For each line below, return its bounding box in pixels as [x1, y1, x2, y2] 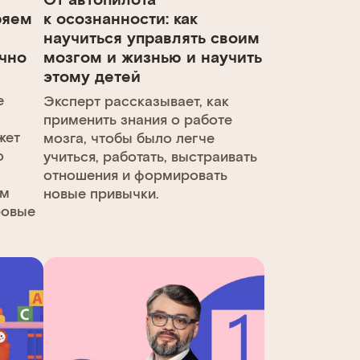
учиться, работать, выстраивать [43, 146, 257, 165]
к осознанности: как [43, 7, 198, 27]
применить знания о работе [43, 109, 232, 128]
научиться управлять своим [43, 27, 260, 47]
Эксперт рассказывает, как [43, 91, 229, 109]
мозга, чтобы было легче [43, 128, 215, 146]
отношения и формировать [43, 165, 227, 183]
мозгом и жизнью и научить [43, 46, 262, 66]
